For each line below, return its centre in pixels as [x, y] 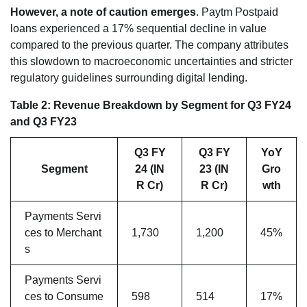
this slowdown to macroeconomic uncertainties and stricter [151, 61]
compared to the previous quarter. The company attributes [149, 45]
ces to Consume [64, 296]
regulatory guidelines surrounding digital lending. [129, 77]
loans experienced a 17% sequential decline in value [138, 28]
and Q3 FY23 [44, 121]
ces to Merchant [63, 232]
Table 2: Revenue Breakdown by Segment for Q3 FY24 [151, 105]
